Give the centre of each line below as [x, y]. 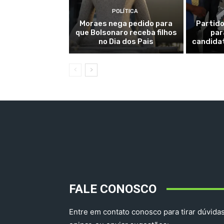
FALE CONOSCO [113, 189]
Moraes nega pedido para [126, 23]
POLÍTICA [125, 11]
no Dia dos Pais [126, 41]
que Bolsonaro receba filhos [126, 32]
